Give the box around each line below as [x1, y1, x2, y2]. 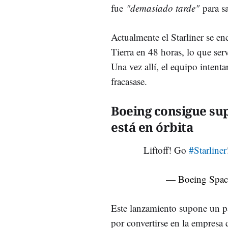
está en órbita [111, 118, 193, 135]
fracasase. [111, 74, 147, 88]
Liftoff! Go [144, 143, 189, 156]
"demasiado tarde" [126, 1, 203, 14]
